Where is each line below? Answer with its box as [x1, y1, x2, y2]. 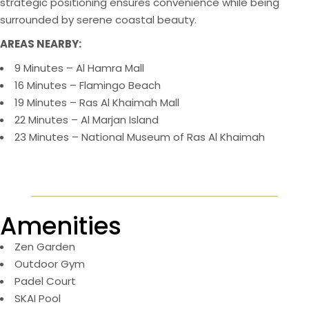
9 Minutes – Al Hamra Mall [14, 61, 144, 76]
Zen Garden [14, 239, 75, 254]
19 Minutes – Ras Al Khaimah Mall [14, 95, 179, 110]
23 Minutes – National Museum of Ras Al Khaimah [14, 130, 265, 145]
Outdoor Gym [14, 256, 85, 271]
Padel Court [14, 273, 76, 288]
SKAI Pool [14, 290, 61, 306]
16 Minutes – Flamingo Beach [14, 78, 161, 93]
